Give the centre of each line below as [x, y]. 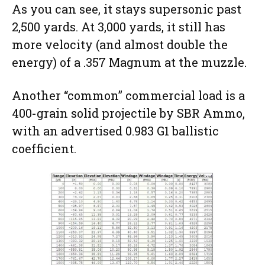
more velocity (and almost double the [120, 44]
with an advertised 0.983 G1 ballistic [115, 130]
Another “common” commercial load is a [128, 95]
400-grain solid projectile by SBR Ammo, [128, 113]
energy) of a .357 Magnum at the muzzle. [131, 62]
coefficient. [44, 148]
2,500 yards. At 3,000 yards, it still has [119, 26]
